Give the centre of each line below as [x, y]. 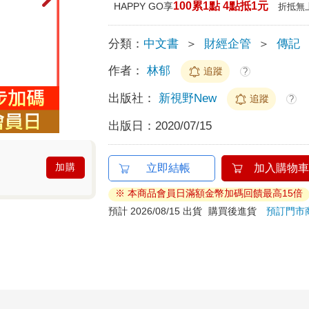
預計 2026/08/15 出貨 [156, 211]
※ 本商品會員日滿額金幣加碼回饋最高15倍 [209, 193]
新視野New [190, 98]
